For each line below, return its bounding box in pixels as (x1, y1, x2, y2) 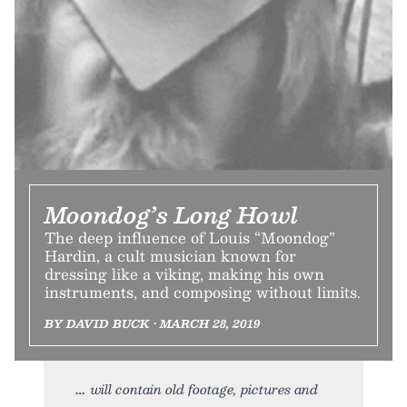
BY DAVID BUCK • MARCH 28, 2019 (45, 313, 260, 333)
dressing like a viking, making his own (45, 261, 324, 286)
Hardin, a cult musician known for (45, 243, 296, 268)
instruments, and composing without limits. (45, 279, 361, 304)
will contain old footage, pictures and (90, 377, 318, 400)
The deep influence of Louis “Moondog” (45, 224, 335, 250)
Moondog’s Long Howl (45, 195, 298, 233)
